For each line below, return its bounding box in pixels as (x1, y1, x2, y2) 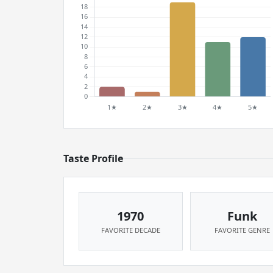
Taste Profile (63, 152, 123, 165)
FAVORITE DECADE (101, 225, 160, 235)
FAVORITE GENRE (214, 225, 270, 235)
